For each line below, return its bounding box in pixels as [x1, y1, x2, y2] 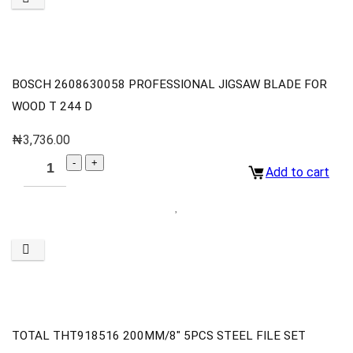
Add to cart [266, 165, 329, 180]
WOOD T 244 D [12, 98, 92, 113]
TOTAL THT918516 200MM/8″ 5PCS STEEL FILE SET [12, 329, 306, 344]
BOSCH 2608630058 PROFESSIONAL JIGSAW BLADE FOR [12, 76, 327, 91]
